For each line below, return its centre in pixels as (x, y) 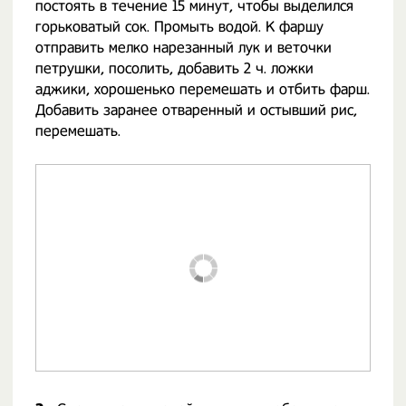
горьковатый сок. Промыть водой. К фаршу (179, 27)
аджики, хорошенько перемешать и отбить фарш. (203, 89)
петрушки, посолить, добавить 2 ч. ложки (174, 68)
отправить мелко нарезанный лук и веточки (184, 48)
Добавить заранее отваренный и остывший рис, (196, 110)
